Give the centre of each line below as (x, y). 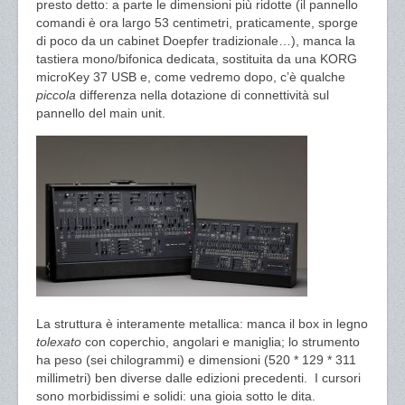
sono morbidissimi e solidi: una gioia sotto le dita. (176, 396)
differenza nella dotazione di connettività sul (204, 95)
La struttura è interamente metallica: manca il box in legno (202, 324)
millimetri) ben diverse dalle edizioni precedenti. (172, 378)
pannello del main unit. (101, 113)
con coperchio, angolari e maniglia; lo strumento (222, 342)
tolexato (61, 342)
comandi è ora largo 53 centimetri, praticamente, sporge (197, 23)
